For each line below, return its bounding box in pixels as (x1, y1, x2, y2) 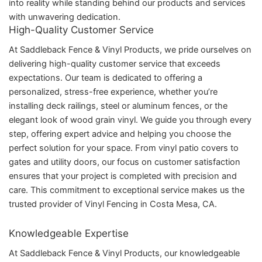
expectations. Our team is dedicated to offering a (9, 73, 202, 84)
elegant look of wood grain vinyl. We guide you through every (9, 115, 251, 126)
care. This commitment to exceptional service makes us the (9, 185, 244, 196)
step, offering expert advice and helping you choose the (9, 129, 231, 140)
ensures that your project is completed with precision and (9, 171, 237, 182)
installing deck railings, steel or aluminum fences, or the (9, 101, 227, 112)
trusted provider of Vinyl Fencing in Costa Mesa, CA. (9, 199, 217, 210)
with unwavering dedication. (9, 11, 120, 22)
